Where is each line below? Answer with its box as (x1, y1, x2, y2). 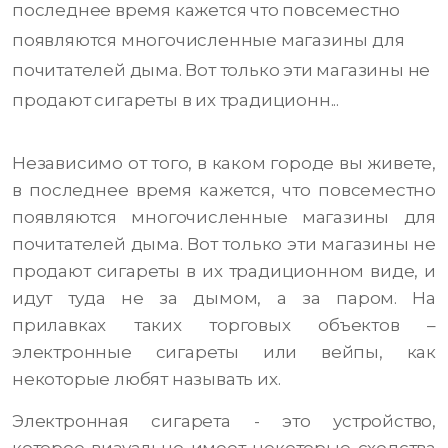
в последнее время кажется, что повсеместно (12, 180, 436, 201)
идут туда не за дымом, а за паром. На (12, 288, 436, 309)
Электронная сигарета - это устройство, (12, 411, 436, 432)
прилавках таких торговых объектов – (12, 315, 436, 336)
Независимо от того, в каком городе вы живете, (12, 153, 436, 174)
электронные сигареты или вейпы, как (12, 342, 436, 363)
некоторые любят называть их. (12, 369, 281, 390)
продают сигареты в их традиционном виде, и (12, 261, 436, 282)
